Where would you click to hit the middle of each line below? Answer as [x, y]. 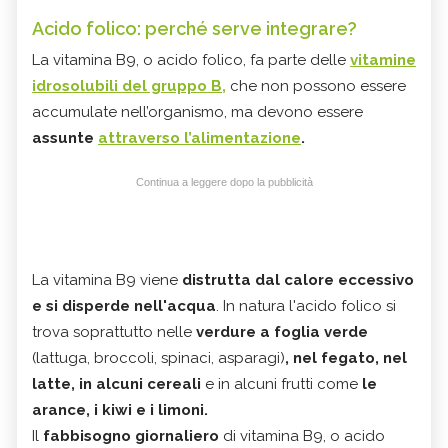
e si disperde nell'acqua [124, 305]
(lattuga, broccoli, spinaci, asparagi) [158, 357]
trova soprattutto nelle [114, 331]
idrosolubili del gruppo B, [129, 85]
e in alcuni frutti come [281, 383]
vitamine [383, 59]
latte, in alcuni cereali [116, 383]
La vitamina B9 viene [107, 279]
